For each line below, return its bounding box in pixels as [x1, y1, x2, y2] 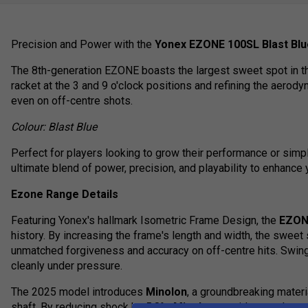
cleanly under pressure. [11, 259, 122, 273]
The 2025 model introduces [11, 285, 146, 299]
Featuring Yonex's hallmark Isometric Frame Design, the [11, 214, 279, 228]
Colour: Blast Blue [11, 120, 97, 134]
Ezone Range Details [11, 188, 118, 201]
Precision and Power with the [11, 38, 155, 52]
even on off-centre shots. [11, 94, 133, 108]
